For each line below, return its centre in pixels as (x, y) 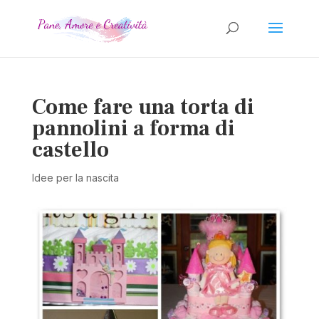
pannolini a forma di (133, 129)
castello (70, 150)
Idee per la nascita (75, 178)
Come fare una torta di (143, 107)
